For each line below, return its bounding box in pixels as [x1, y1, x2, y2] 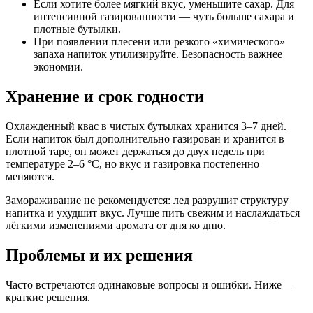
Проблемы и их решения [6, 245, 193, 264]
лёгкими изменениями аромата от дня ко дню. [6, 219, 226, 231]
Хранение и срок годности [6, 87, 204, 105]
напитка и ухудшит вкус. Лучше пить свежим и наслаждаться [6, 206, 300, 219]
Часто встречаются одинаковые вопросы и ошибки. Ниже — [6, 278, 296, 291]
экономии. [34, 60, 83, 73]
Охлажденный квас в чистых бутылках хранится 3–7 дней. [6, 119, 286, 132]
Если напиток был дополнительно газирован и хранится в [6, 132, 284, 145]
